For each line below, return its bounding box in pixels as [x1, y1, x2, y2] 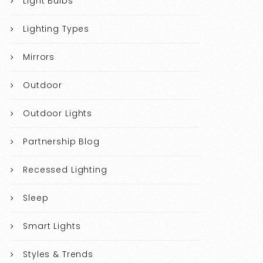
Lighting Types [23, 23, 90, 35]
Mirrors [23, 51, 55, 63]
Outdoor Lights [23, 107, 93, 120]
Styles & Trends [23, 248, 93, 261]
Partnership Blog [23, 136, 100, 148]
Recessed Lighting [23, 164, 107, 176]
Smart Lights [23, 220, 81, 232]
